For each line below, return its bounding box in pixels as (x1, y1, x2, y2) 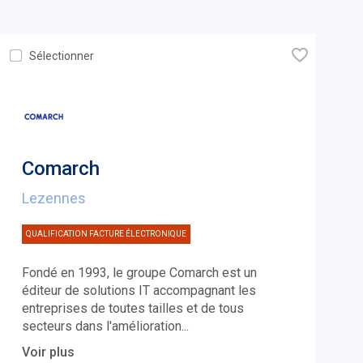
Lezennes (21, 189, 86, 207)
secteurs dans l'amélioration (21, 318, 181, 334)
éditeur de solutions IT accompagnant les (21, 282, 256, 298)
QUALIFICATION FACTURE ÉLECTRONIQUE (25, 228, 186, 238)
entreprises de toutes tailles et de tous (21, 300, 244, 316)
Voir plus (21, 344, 75, 360)
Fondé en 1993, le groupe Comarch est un (21, 264, 257, 280)
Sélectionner (28, 49, 94, 62)
